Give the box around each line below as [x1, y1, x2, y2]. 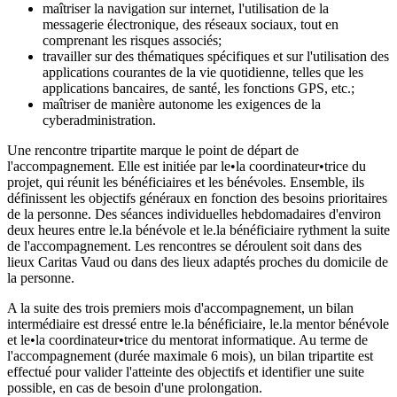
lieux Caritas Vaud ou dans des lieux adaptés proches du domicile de [7, 254, 388, 270]
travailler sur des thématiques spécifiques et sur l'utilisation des [43, 49, 389, 65]
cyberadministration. [43, 113, 156, 128]
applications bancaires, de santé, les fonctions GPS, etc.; [43, 81, 354, 97]
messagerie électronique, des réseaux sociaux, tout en [43, 17, 339, 33]
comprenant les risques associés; [43, 33, 222, 49]
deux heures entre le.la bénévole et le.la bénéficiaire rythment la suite [7, 222, 390, 238]
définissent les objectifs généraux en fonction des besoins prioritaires [7, 191, 387, 206]
